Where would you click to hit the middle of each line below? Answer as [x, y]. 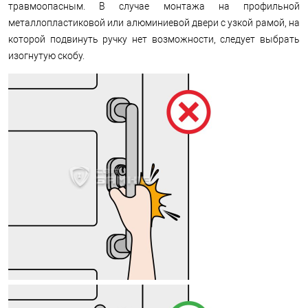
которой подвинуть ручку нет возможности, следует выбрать [154, 39]
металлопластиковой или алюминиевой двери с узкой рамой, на [154, 22]
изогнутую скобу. [46, 55]
